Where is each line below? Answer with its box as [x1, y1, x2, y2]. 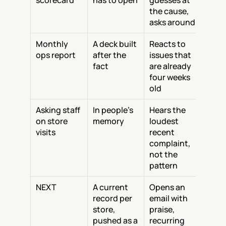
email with [149, 193, 188, 204]
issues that [149, 49, 191, 61]
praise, [149, 204, 175, 215]
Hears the [149, 104, 186, 116]
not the [149, 149, 178, 160]
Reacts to [149, 38, 186, 49]
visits [36, 127, 55, 138]
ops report [36, 49, 76, 61]
